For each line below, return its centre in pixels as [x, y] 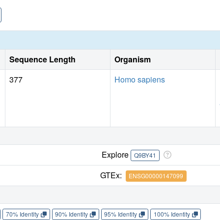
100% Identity [172, 214]
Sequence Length [42, 59]
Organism [133, 59]
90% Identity [72, 214]
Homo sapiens [140, 79]
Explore [116, 154]
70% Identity [22, 214]
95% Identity [121, 214]
